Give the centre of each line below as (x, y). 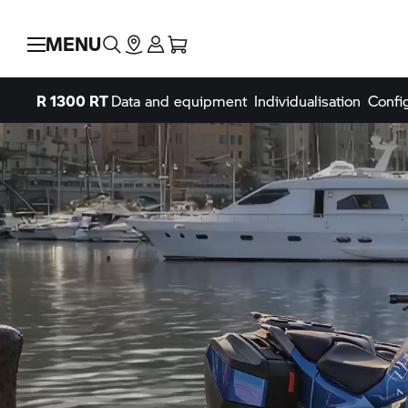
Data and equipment (178, 101)
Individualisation (307, 101)
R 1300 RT (72, 101)
